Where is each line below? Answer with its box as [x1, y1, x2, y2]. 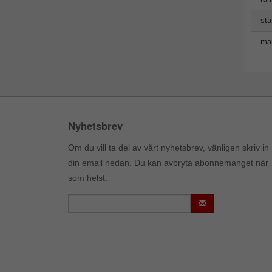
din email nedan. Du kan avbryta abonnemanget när [68, 158, 268, 168]
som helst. [68, 173, 107, 183]
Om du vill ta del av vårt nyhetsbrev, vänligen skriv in [68, 143, 269, 153]
